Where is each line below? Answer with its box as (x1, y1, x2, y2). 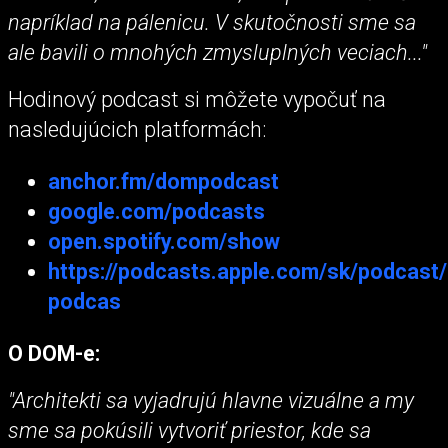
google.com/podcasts (48, 199, 265, 224)
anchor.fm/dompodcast (48, 169, 279, 194)
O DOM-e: (8, 340, 100, 366)
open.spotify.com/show (48, 229, 280, 254)
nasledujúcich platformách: (8, 117, 266, 143)
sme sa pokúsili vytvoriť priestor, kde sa (8, 417, 371, 443)
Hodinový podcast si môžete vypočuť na (8, 87, 386, 113)
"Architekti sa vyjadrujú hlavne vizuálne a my (8, 387, 414, 413)
